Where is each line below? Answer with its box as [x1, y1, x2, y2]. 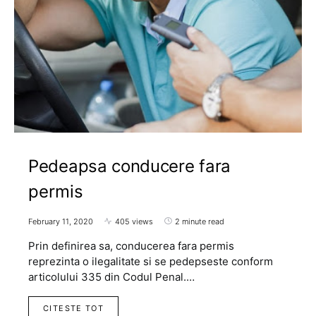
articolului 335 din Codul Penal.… [28, 269, 195, 284]
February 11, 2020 [28, 216, 93, 226]
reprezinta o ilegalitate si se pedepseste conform [28, 254, 273, 268]
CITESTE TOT [43, 303, 104, 313]
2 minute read [175, 216, 224, 226]
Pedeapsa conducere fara [28, 155, 231, 176]
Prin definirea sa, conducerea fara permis [28, 238, 234, 253]
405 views [115, 216, 153, 226]
